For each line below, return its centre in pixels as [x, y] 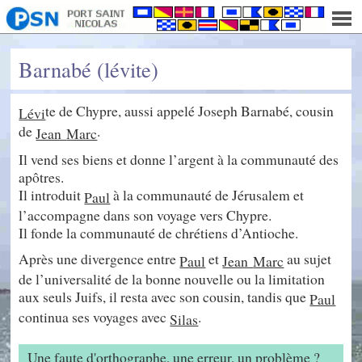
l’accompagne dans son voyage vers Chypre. [145, 215]
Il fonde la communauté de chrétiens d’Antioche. [159, 233]
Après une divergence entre [99, 259]
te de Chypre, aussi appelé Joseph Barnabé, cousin [190, 111]
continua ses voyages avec [95, 317]
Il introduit [52, 195]
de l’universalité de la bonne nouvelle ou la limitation [172, 279]
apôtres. [42, 177]
